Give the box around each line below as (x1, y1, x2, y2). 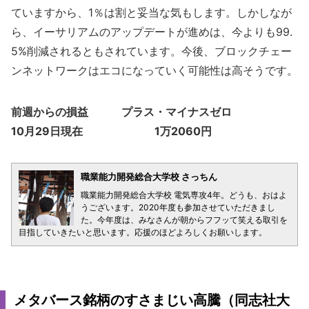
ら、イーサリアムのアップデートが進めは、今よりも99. (11, 25, 292, 39)
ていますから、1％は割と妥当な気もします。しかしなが (11, 6, 292, 19)
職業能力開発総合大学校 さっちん (81, 171, 217, 182)
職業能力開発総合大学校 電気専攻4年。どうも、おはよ (81, 190, 287, 200)
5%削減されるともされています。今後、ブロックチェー (11, 44, 292, 58)
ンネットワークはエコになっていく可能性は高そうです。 (11, 63, 298, 77)
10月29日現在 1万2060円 (11, 124, 212, 138)
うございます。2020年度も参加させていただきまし (81, 202, 275, 212)
